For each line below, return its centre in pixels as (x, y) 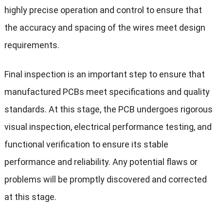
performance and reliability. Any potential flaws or (101, 162)
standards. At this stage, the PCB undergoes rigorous (108, 109)
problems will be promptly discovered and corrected (105, 180)
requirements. (32, 45)
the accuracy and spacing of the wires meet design (105, 28)
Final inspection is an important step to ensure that (104, 74)
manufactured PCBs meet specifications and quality (107, 92)
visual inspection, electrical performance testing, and (108, 127)
